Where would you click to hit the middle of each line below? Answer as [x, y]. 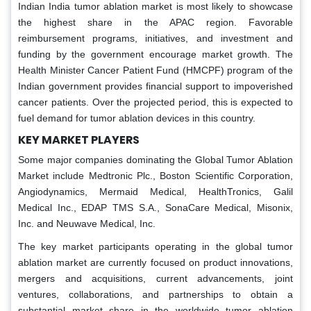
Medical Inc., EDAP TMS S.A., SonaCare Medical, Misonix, [155, 208]
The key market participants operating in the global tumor [155, 247]
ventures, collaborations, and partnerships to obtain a [155, 295]
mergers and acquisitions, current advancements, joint [155, 279]
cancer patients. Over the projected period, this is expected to [155, 102]
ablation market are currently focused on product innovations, [155, 263]
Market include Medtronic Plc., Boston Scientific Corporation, [155, 176]
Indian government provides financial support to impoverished [155, 86]
